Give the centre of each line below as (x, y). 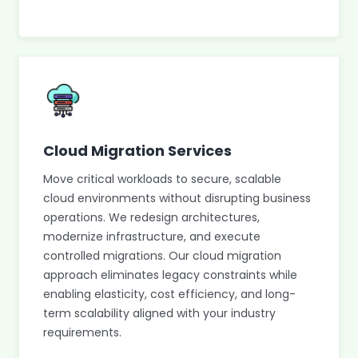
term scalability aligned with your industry (159, 313)
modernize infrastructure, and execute (152, 237)
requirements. (82, 332)
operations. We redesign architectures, (151, 217)
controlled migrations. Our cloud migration (162, 256)
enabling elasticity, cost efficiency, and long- (169, 294)
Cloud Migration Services (137, 151)
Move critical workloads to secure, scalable (162, 179)
